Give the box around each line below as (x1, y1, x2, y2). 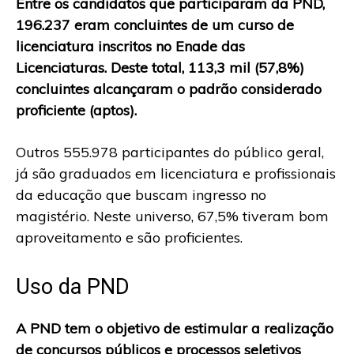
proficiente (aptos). (16, 101, 137, 120)
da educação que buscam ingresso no (16, 186, 266, 205)
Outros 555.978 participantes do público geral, (16, 143, 324, 162)
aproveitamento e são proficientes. (16, 228, 243, 247)
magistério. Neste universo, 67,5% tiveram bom (16, 207, 329, 226)
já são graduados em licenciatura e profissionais (16, 164, 336, 183)
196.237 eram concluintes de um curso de (16, 16, 294, 35)
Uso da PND (16, 274, 130, 300)
